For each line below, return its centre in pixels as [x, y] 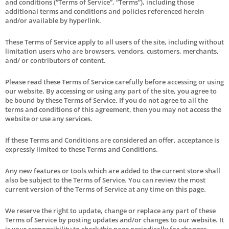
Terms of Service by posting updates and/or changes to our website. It [114, 220]
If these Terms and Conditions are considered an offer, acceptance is [112, 140]
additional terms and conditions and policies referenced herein [105, 11]
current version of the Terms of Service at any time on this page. [106, 189]
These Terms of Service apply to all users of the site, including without [114, 42]
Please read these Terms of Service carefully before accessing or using [114, 82]
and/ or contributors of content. [55, 60]
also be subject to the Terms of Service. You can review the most [105, 180]
